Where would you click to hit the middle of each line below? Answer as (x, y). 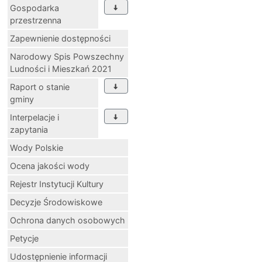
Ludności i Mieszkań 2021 (61, 68)
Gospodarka (35, 8)
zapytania (29, 129)
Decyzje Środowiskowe (56, 202)
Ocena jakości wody (50, 166)
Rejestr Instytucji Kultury (57, 184)
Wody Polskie (37, 147)
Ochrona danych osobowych (68, 220)
